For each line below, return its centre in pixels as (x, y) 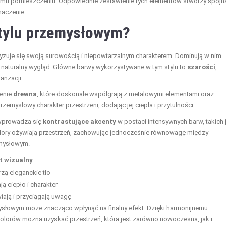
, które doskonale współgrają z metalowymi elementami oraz (125, 94)
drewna (25, 94)
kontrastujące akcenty (79, 121)
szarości (201, 67)
